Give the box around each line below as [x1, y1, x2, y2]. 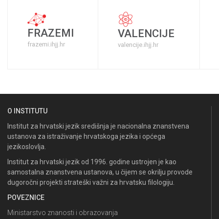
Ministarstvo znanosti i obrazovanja [7, 208, 118, 217]
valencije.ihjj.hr [118, 41, 158, 48]
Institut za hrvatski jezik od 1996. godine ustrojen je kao [7, 157, 176, 166]
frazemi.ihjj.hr [27, 40, 65, 48]
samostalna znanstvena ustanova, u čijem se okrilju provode [7, 168, 193, 176]
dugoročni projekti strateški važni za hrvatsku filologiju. [7, 178, 175, 186]
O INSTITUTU [7, 107, 47, 115]
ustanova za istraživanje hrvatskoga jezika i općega [7, 132, 165, 140]
